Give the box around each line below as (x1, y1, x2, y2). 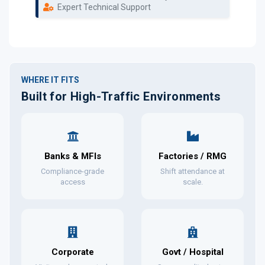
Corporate (51, 246, 94, 257)
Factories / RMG (159, 150, 227, 161)
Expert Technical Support (56, 2, 151, 12)
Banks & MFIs (44, 150, 101, 161)
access (60, 177, 85, 186)
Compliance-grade (41, 166, 104, 176)
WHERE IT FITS (21, 75, 79, 85)
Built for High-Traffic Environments (21, 89, 221, 104)
